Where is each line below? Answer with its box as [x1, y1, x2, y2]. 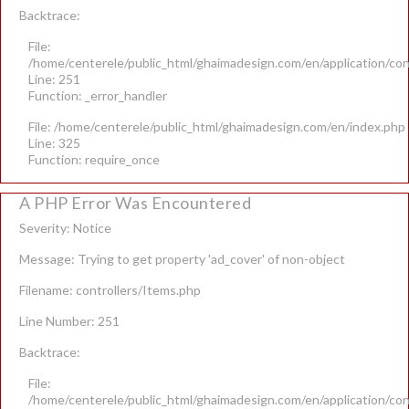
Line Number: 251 [19, 313, 120, 329]
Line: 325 [28, 135, 80, 151]
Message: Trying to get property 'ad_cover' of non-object [19, 251, 345, 267]
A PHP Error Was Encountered [19, 193, 252, 213]
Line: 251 [28, 71, 80, 87]
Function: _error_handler [28, 88, 167, 103]
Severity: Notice [19, 220, 111, 236]
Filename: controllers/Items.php [19, 282, 201, 298]
